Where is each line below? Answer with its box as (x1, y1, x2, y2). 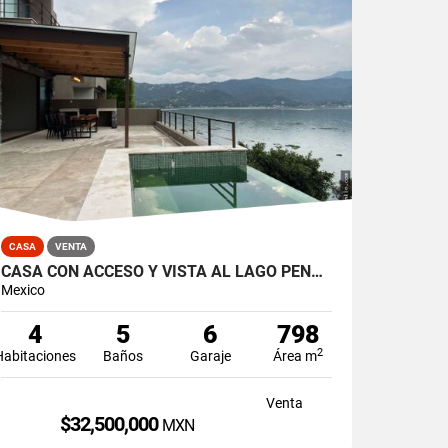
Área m (273, 347, 318, 364)
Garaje (189, 347, 231, 364)
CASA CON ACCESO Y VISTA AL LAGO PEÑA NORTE (311, 261, 324, 281)
